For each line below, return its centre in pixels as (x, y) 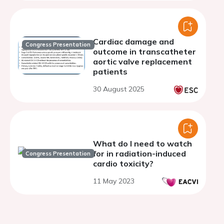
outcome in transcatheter (144, 51)
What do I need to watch (142, 143)
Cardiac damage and (133, 41)
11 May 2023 (114, 181)
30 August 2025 (119, 89)
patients (110, 71)
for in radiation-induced (139, 153)
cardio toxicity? (123, 163)
